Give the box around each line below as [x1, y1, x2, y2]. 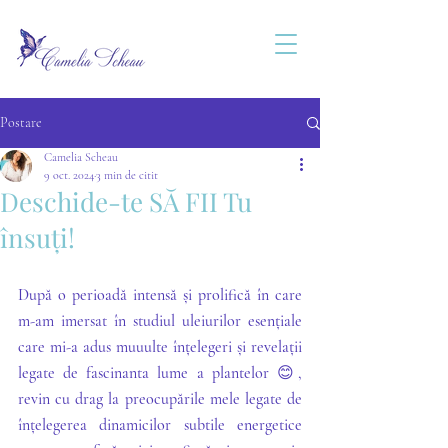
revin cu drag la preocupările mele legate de [18, 389, 302, 409]
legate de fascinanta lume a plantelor [18, 363, 277, 383]
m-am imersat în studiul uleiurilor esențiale [18, 311, 302, 331]
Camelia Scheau [44, 150, 118, 164]
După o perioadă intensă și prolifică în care [18, 285, 302, 305]
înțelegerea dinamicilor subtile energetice [18, 415, 302, 435]
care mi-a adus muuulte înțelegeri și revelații [18, 337, 302, 357]
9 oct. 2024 [44, 168, 94, 182]
